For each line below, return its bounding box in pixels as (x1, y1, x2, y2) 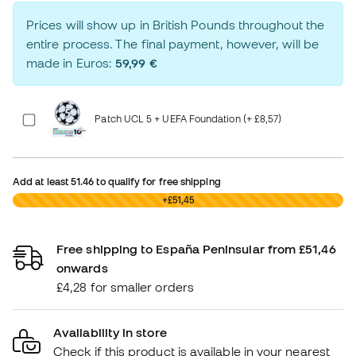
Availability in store (53, 325, 167, 340)
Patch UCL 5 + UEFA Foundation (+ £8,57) (95, 112, 282, 124)
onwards (56, 261, 108, 276)
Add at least (13, 176, 72, 188)
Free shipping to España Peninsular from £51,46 (56, 242, 336, 257)
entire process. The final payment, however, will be (26, 37, 319, 52)
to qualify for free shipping (94, 176, 221, 188)
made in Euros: (26, 56, 116, 71)
